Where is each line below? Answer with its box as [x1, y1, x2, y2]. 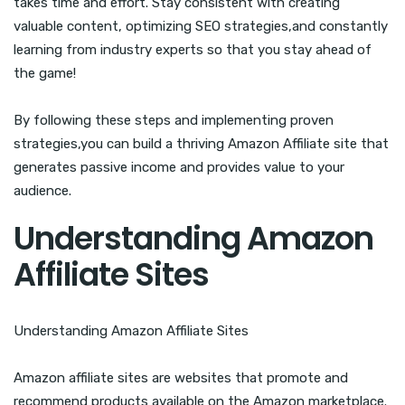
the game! [14, 65, 76, 82]
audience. [14, 183, 71, 200]
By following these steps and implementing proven [14, 112, 334, 129]
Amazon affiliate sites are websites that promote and [14, 370, 348, 387]
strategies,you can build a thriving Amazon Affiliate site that [14, 136, 389, 153]
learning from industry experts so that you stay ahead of [14, 42, 372, 59]
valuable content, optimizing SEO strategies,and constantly [14, 18, 388, 35]
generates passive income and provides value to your [14, 159, 344, 176]
